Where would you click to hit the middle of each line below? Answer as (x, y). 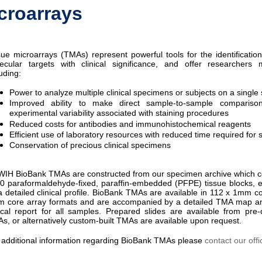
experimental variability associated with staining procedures (119, 113)
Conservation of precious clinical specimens (90, 145)
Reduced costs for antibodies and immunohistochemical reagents (130, 124)
